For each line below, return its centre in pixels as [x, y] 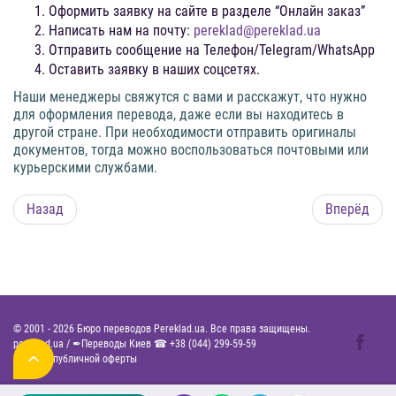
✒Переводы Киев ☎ [121, 344]
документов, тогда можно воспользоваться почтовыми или [191, 150]
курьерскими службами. [85, 168]
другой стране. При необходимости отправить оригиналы [185, 133]
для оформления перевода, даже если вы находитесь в [179, 115]
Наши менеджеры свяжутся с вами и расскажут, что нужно [190, 97]
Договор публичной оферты [75, 359]
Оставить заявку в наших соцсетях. [154, 70]
